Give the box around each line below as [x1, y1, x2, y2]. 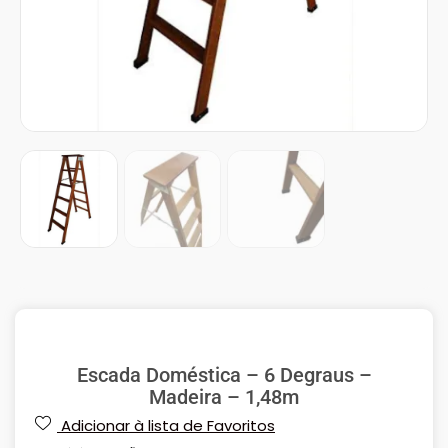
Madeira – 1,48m [149, 384, 299, 409]
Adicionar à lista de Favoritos [61, 414, 275, 436]
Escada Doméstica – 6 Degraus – [76, 362, 372, 387]
